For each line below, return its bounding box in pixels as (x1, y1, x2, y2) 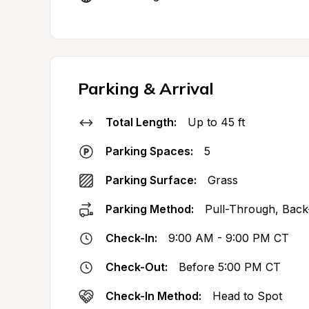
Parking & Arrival (78, 78, 214, 99)
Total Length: (106, 115, 177, 129)
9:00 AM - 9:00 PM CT (168, 231, 289, 245)
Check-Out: (106, 260, 168, 274)
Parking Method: (106, 202, 194, 216)
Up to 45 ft (188, 115, 245, 129)
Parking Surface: (106, 173, 197, 187)
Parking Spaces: (106, 144, 193, 158)
